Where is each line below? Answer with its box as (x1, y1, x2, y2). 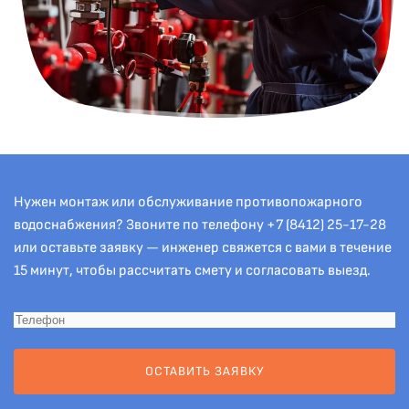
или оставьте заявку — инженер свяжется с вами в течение (14, 239, 392, 257)
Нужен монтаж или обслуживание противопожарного (14, 194, 362, 212)
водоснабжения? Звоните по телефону (14, 216, 267, 235)
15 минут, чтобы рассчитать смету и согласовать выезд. (14, 262, 371, 280)
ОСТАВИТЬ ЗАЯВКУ (144, 363, 265, 380)
